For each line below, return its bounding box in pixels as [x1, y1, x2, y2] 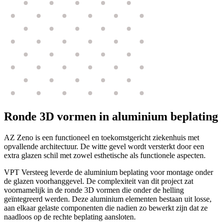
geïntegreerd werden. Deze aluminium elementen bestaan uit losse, [4, 194, 212, 203]
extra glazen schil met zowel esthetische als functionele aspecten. [4, 151, 206, 160]
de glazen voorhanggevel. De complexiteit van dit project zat [4, 176, 193, 185]
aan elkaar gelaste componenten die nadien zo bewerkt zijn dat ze [4, 203, 208, 212]
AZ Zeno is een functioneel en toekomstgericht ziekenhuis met [4, 133, 199, 142]
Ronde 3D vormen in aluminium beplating [4, 110, 218, 123]
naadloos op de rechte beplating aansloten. [4, 212, 136, 221]
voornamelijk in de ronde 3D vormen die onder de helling [4, 185, 184, 194]
